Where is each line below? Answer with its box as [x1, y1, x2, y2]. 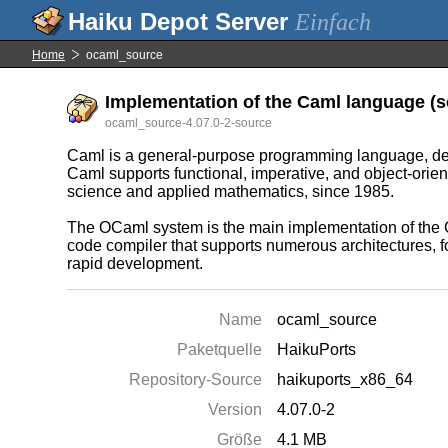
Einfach [295, 9, 371, 35]
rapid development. [67, 255, 204, 272]
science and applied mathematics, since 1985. [67, 183, 395, 200]
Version [208, 401, 263, 418]
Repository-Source [129, 371, 263, 388]
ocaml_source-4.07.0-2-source [105, 116, 273, 130]
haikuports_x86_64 [277, 371, 414, 388]
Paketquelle [177, 341, 263, 358]
